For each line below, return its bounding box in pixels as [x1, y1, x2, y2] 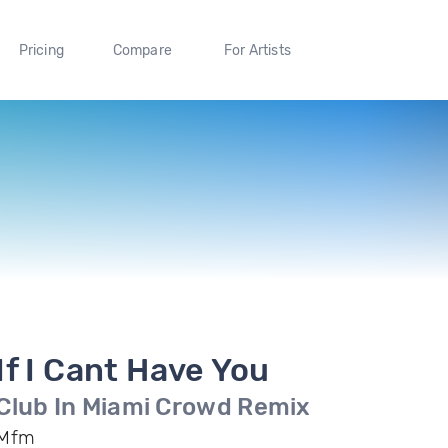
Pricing [18, 41, 64, 59]
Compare [112, 41, 173, 59]
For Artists [223, 41, 291, 59]
